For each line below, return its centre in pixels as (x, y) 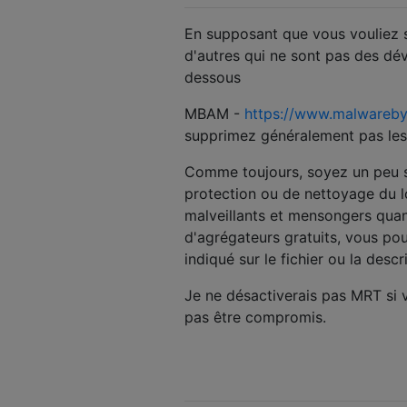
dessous (213, 78)
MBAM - (214, 114)
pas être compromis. (255, 318)
